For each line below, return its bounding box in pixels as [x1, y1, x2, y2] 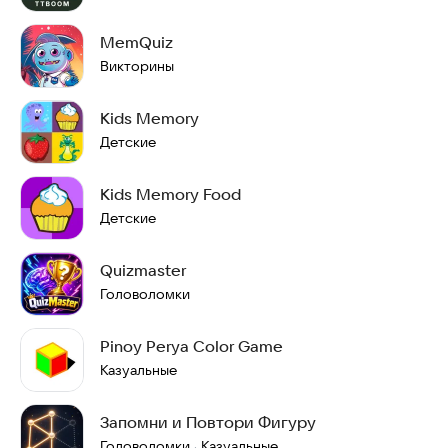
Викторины [100, 57, 174, 75]
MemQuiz [100, 32, 173, 52]
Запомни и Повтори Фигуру [100, 412, 316, 432]
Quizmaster [100, 260, 186, 280]
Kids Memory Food [100, 184, 241, 204]
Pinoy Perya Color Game [100, 336, 283, 356]
